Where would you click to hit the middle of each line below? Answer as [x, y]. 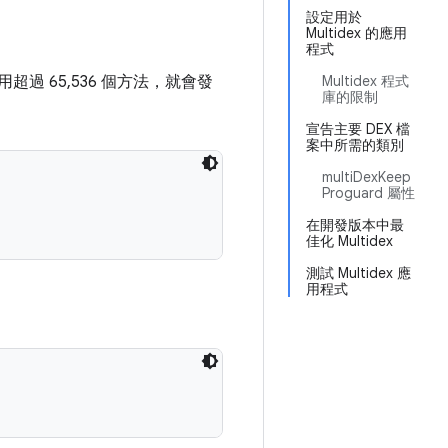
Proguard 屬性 [368, 193]
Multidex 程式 [365, 81]
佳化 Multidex [349, 241]
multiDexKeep [366, 177]
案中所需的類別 [355, 145]
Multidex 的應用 [356, 33]
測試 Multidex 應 [358, 273]
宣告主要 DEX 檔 [358, 129]
